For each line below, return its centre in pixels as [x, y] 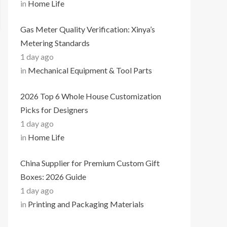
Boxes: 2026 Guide [53, 177]
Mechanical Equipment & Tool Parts [90, 70]
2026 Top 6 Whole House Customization [91, 96]
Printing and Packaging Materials [86, 204]
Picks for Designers [54, 110]
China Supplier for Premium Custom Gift [90, 163]
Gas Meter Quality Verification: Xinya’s [88, 29]
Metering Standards [55, 43]
